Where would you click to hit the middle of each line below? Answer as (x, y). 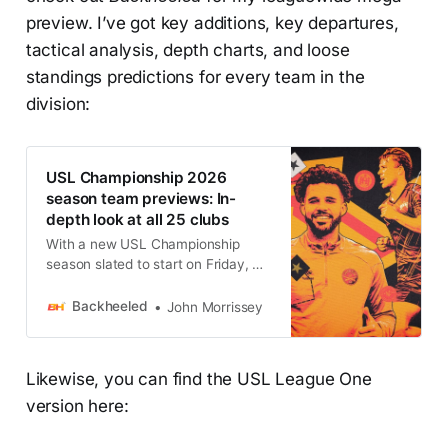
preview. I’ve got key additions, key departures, (212, 23)
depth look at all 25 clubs (137, 219)
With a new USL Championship (143, 243)
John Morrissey (215, 306)
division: (58, 104)
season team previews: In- (141, 198)
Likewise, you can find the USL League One (198, 379)
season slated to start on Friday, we (159, 263)
